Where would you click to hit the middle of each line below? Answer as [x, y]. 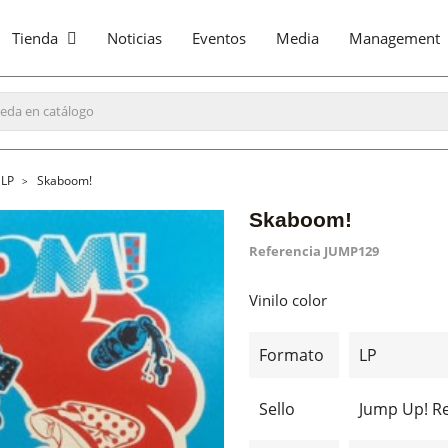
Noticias [134, 38]
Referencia [285, 251]
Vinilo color [288, 300]
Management [394, 38]
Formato [291, 355]
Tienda [37, 38]
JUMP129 [351, 251]
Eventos [219, 38]
